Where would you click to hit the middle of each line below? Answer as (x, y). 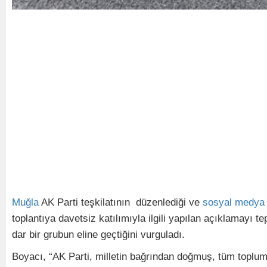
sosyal (217, 202)
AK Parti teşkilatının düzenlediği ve (121, 202)
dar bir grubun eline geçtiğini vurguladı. (98, 234)
